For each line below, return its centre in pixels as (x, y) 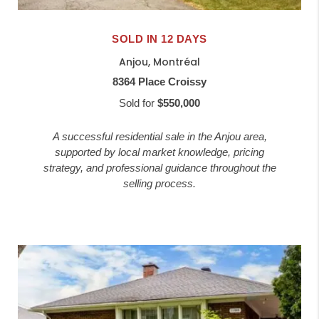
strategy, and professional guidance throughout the (159, 168)
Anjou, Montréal (159, 62)
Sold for (138, 103)
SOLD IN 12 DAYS (159, 39)
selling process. (159, 184)
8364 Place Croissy (159, 82)
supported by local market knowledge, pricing (159, 152)
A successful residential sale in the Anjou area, (159, 137)
